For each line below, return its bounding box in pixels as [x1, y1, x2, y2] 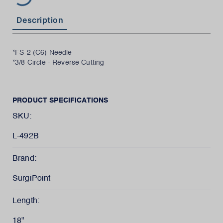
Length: [12, 197, 40, 205]
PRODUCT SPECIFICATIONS [12, 97, 109, 104]
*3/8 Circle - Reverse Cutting [12, 59, 105, 66]
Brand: [12, 155, 36, 163]
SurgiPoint [12, 175, 51, 183]
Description [16, 15, 64, 25]
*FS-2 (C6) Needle [12, 49, 72, 56]
